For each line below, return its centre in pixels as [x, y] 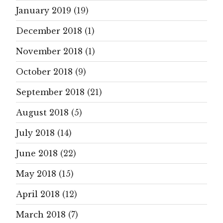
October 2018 [44, 71]
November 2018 [49, 51]
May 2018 [36, 173]
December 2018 [49, 31]
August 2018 [42, 112]
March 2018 [41, 214]
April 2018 [38, 194]
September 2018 [50, 92]
